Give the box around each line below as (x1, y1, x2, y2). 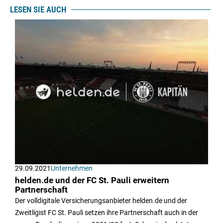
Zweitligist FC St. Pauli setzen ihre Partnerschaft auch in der (15, 209, 198, 217)
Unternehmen (51, 164, 93, 173)
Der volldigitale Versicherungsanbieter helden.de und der (15, 197, 187, 205)
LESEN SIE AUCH (10, 4, 66, 15)
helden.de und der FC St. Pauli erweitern (15, 176, 169, 186)
